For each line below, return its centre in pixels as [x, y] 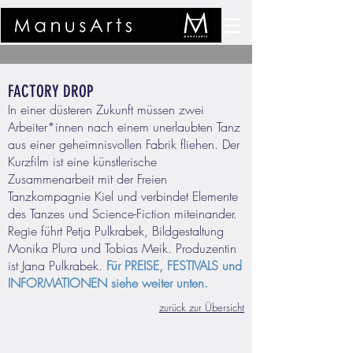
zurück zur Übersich [201, 307]
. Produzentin [202, 248]
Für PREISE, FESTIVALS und [174, 266]
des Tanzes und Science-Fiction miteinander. [123, 214]
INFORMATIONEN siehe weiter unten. [108, 283]
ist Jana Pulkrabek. [57, 266]
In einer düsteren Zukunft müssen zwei [106, 110]
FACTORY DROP [51, 91]
